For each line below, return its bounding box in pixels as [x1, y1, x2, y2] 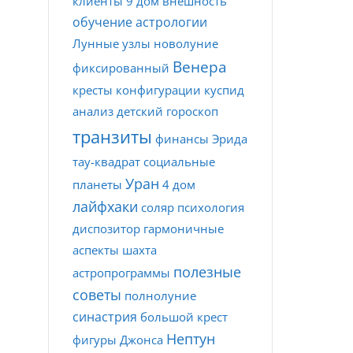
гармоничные [143, 221, 224, 236]
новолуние [154, 35, 218, 51]
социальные [143, 154, 215, 169]
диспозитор [72, 221, 140, 236]
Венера [173, 57, 227, 77]
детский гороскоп [117, 103, 218, 119]
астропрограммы [72, 265, 170, 281]
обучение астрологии [72, 13, 207, 31]
